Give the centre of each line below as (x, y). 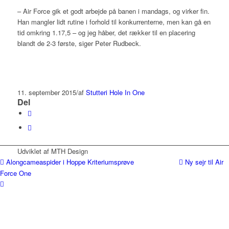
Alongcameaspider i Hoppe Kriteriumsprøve (70, 162)
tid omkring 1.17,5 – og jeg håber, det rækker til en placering (106, 33)
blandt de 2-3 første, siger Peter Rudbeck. (80, 43)
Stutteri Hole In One (115, 93)
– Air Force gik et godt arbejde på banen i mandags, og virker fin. (113, 11)
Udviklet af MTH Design (52, 151)
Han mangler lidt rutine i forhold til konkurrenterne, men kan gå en (114, 22)
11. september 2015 (47, 93)
